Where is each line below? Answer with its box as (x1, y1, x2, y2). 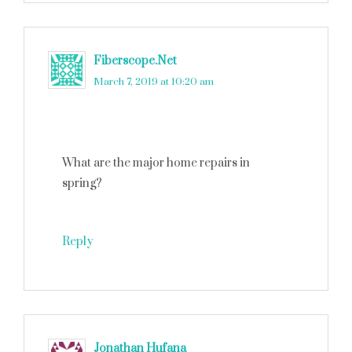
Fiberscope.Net (93, 53, 177, 68)
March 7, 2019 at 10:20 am (93, 75, 214, 88)
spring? (62, 176, 102, 191)
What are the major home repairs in (62, 156, 250, 170)
